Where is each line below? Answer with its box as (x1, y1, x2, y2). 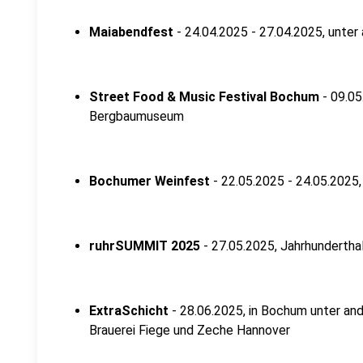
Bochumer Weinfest (89, 173, 210, 189)
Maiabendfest (89, 24, 173, 40)
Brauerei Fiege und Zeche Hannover (89, 322, 290, 338)
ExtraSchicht (89, 303, 172, 318)
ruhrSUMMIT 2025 (89, 238, 200, 254)
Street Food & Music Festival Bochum (89, 89, 319, 105)
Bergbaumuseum (89, 109, 184, 124)
